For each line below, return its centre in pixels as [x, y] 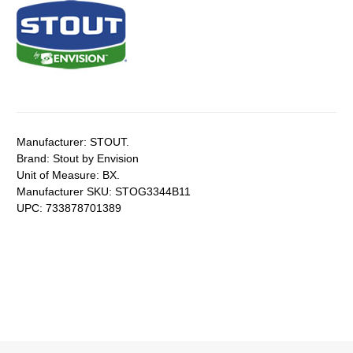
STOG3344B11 [151, 192]
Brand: [33, 159]
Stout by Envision [94, 159]
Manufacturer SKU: [64, 192]
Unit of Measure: [58, 175]
